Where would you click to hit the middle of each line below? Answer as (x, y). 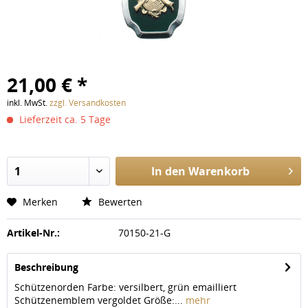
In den (168, 171)
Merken (40, 202)
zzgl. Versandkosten (88, 103)
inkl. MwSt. (28, 103)
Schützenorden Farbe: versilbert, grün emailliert (127, 287)
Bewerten (119, 202)
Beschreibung (46, 267)
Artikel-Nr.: (33, 233)
